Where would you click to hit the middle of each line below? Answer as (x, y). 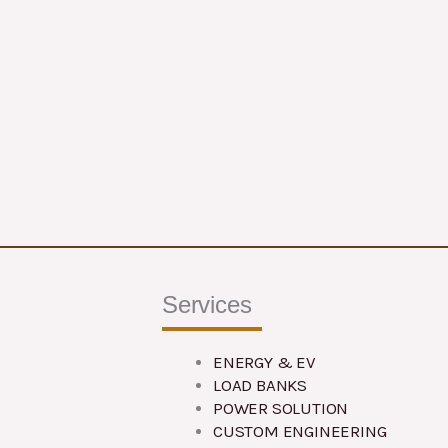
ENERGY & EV (264, 361)
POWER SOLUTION (281, 407)
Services (207, 304)
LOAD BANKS (260, 384)
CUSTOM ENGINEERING (300, 430)
